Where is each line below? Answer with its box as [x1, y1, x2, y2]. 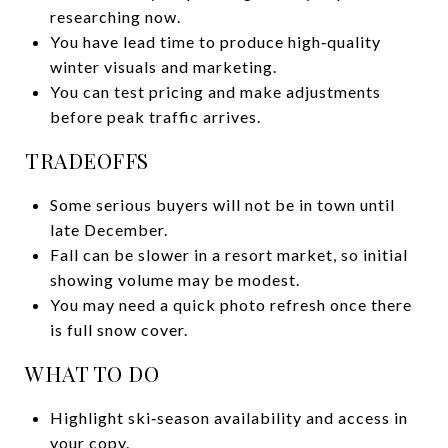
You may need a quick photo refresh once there [49, 294, 412, 314]
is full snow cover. [49, 319, 188, 339]
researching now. [49, 6, 181, 26]
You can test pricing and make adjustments [49, 81, 381, 101]
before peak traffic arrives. [49, 106, 261, 126]
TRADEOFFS [25, 145, 149, 174]
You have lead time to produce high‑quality [49, 31, 381, 51]
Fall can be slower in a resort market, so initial [49, 244, 408, 264]
